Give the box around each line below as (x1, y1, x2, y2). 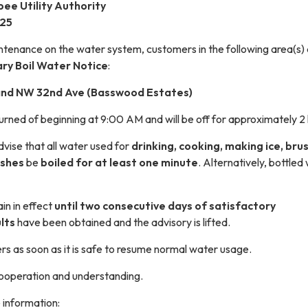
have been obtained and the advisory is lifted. (15, 214, 230, 229)
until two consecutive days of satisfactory (54, 198, 276, 212)
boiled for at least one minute (41, 155, 198, 169)
